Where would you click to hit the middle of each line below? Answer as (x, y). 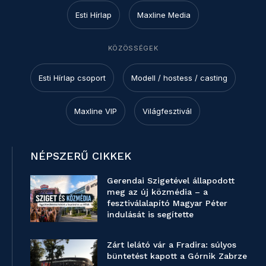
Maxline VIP (96, 111)
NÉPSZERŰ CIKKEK (81, 156)
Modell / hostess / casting (179, 77)
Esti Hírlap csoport (72, 77)
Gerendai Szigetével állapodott (171, 180)
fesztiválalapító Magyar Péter (167, 203)
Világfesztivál (167, 111)
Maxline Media (164, 15)
